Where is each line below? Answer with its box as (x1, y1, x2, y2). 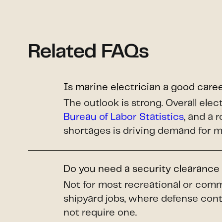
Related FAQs (28, 44, 149, 62)
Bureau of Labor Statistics (63, 112, 184, 122)
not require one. (63, 208, 137, 218)
